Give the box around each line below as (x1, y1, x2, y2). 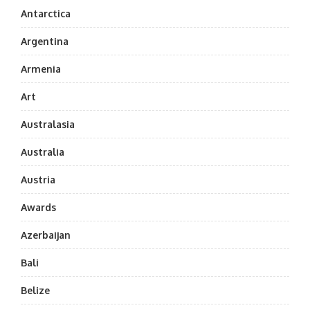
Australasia (21, 118, 75, 130)
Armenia (21, 63, 61, 75)
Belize (21, 284, 50, 296)
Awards (21, 201, 56, 213)
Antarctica (21, 8, 71, 19)
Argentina (21, 35, 69, 47)
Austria (21, 174, 55, 185)
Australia (21, 146, 64, 158)
